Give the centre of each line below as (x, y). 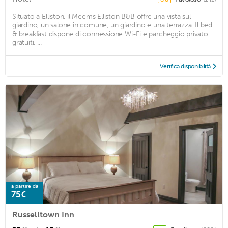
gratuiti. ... (27, 42)
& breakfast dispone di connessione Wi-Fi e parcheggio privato (110, 34)
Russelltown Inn (43, 214)
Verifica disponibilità (185, 66)
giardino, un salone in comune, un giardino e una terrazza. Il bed (112, 25)
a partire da (25, 186)
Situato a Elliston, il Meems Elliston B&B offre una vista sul (102, 16)
